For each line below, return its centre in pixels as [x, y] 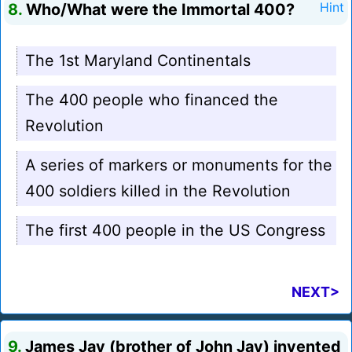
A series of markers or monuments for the [179, 165]
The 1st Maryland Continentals [138, 61]
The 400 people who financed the [152, 100]
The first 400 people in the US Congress [175, 231]
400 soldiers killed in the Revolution [158, 191]
